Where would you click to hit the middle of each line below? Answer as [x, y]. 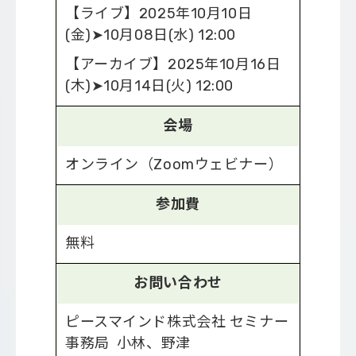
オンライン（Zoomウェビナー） [174, 165]
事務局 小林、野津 [128, 344]
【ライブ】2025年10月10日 [159, 14]
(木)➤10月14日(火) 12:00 [149, 86]
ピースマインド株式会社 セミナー [177, 322]
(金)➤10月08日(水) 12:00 [151, 35]
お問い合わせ [178, 283]
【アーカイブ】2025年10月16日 [173, 65]
